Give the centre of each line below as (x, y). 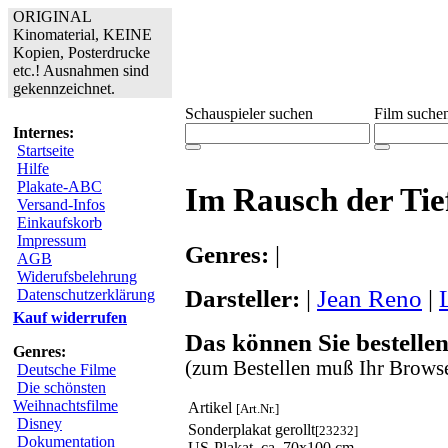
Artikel (212, 407)
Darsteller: (242, 298)
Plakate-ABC (59, 186)
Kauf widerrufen (70, 317)
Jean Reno (369, 298)
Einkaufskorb (59, 222)
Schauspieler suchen (249, 113)
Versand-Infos (61, 204)
